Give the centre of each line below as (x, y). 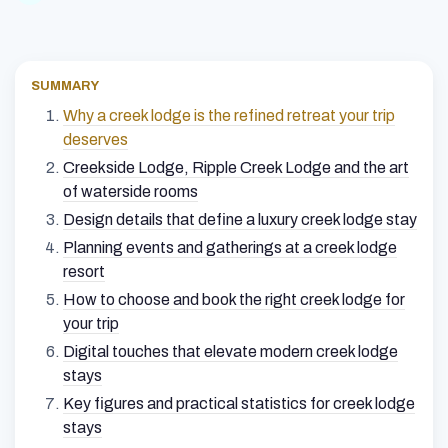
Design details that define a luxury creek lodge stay (240, 219)
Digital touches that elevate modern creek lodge (230, 351)
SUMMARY (65, 85)
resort (84, 271)
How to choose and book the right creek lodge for (234, 299)
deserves (95, 139)
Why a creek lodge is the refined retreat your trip (229, 115)
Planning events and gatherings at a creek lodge (230, 247)
